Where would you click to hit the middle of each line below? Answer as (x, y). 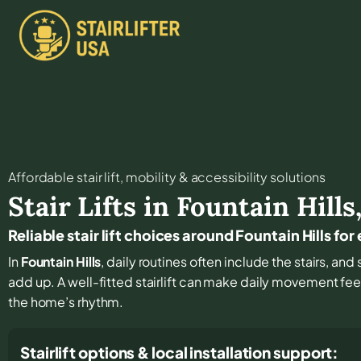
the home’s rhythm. (66, 301)
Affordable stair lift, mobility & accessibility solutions (167, 176)
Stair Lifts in (92, 206)
